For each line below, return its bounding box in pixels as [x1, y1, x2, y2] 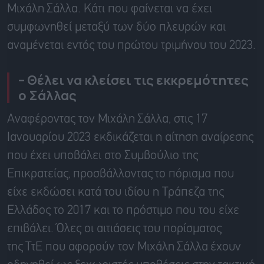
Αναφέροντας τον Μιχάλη [7, 114, 137, 126]
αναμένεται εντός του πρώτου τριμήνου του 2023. [7, 40, 256, 52]
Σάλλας [29, 87, 77, 105]
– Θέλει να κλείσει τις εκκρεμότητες [18, 71, 249, 90]
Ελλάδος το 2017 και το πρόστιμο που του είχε [7, 205, 239, 217]
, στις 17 [169, 114, 207, 126]
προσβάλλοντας [73, 169, 153, 180]
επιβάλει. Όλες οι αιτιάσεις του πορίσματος [7, 223, 222, 235]
